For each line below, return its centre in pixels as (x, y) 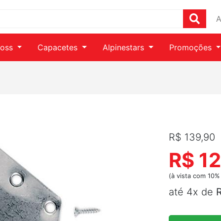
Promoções (191, 47)
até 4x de (192, 192)
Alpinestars (125, 47)
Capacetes (59, 47)
